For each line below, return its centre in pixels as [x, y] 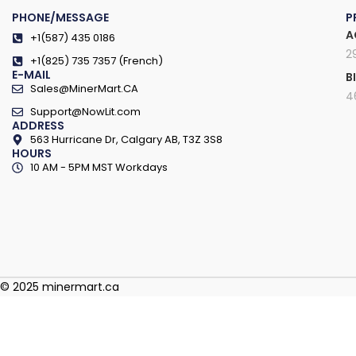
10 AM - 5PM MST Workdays [99, 167]
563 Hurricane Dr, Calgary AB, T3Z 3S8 [126, 139]
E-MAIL [31, 75]
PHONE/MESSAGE [60, 17]
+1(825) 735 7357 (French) [96, 61]
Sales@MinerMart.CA [84, 89]
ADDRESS [38, 126]
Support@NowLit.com [85, 112]
